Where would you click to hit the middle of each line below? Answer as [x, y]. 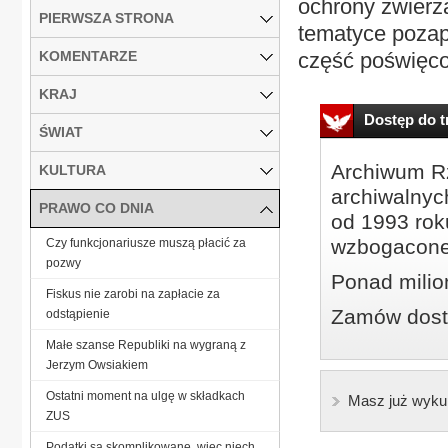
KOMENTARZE [88, 55]
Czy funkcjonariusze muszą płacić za [146, 242]
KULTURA [72, 169]
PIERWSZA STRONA [106, 17]
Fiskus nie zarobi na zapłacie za [133, 293]
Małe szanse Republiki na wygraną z [146, 344]
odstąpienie [78, 313]
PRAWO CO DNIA [96, 207]
